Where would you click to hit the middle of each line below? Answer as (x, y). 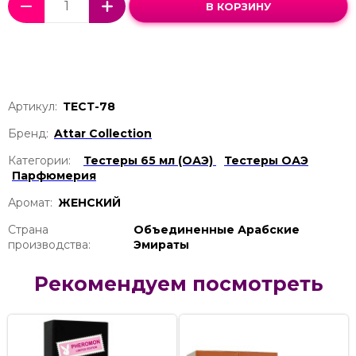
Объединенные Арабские (217, 229)
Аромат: (30, 202)
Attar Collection (103, 133)
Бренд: (28, 133)
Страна (28, 229)
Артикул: (33, 106)
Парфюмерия (54, 175)
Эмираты (162, 244)
